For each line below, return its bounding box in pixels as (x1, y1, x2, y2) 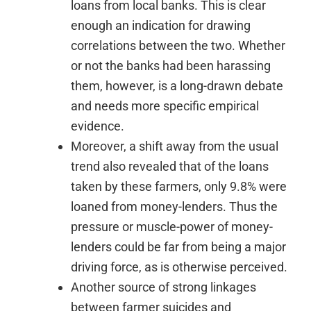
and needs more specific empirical (71, 99, 260, 114)
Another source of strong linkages (71, 280, 257, 295)
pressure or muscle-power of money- (71, 219, 274, 235)
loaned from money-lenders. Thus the (71, 199, 278, 215)
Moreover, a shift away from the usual (71, 139, 279, 154)
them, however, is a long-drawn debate (71, 78, 284, 94)
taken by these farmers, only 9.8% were (71, 179, 287, 194)
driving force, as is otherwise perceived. (71, 260, 288, 275)
